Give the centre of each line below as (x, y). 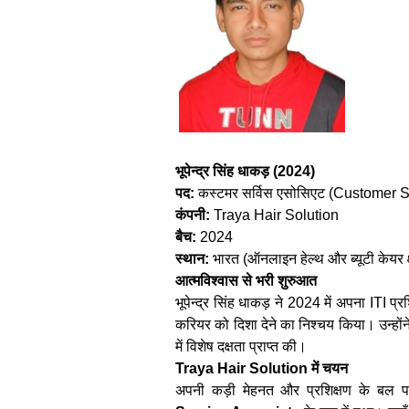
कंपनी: (193, 215)
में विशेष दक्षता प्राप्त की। (241, 346)
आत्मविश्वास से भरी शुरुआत (246, 280)
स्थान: (192, 258)
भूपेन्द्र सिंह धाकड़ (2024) (245, 171)
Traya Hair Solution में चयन (262, 368)
